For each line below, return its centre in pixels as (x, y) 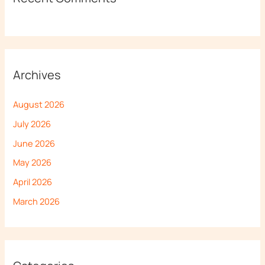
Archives (37, 75)
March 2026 (37, 201)
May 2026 (33, 162)
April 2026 (33, 181)
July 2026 (32, 123)
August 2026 (39, 104)
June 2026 (34, 143)
